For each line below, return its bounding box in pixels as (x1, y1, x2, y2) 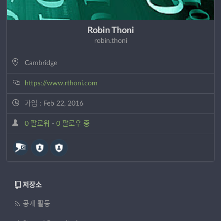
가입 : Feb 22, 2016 (23, 100, 83, 108)
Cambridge (23, 60, 57, 67)
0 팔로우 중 (56, 120, 90, 128)
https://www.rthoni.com (25, 80, 98, 87)
